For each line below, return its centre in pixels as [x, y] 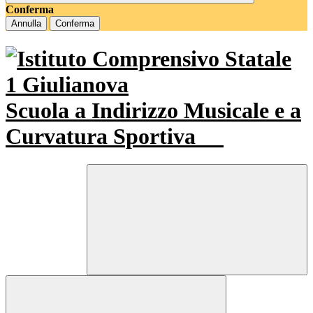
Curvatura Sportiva [103, 136]
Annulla [26, 24]
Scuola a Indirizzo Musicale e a [153, 110]
